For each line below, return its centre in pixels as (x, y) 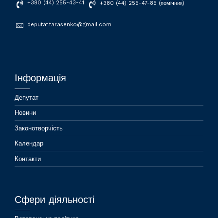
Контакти (28, 159)
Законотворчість (39, 128)
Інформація (40, 78)
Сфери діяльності (54, 200)
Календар (29, 144)
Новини (25, 113)
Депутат (27, 97)
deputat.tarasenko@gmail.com (69, 24)
